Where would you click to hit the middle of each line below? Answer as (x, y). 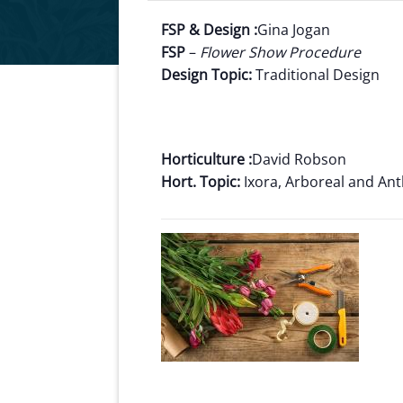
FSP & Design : (209, 30)
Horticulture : (206, 159)
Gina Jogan (294, 30)
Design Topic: (206, 75)
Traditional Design (316, 75)
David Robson (299, 159)
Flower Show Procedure (278, 52)
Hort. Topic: (202, 182)
